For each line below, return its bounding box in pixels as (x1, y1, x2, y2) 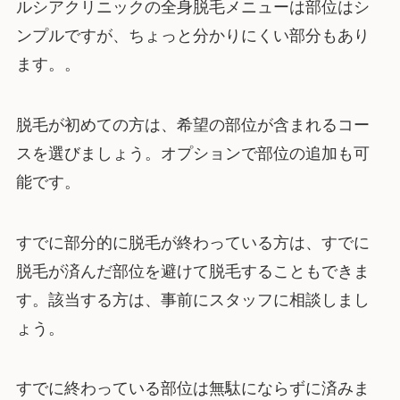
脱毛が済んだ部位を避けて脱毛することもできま (15, 262, 370, 280)
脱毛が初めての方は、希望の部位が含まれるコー (15, 115, 370, 134)
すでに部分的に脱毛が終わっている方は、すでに (15, 233, 370, 252)
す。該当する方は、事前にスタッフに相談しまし (15, 290, 370, 309)
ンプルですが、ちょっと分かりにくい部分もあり (15, 26, 370, 45)
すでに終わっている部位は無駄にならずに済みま (15, 379, 370, 398)
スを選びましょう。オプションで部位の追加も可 (15, 144, 370, 162)
